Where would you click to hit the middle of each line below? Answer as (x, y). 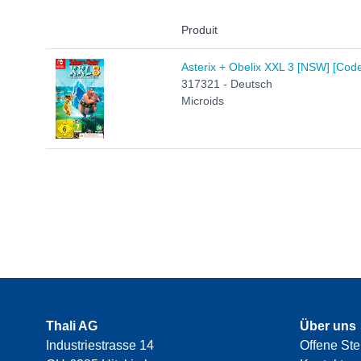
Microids (203, 101)
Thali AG (72, 326)
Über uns (328, 326)
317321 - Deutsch (227, 84)
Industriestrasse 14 (100, 346)
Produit (199, 30)
